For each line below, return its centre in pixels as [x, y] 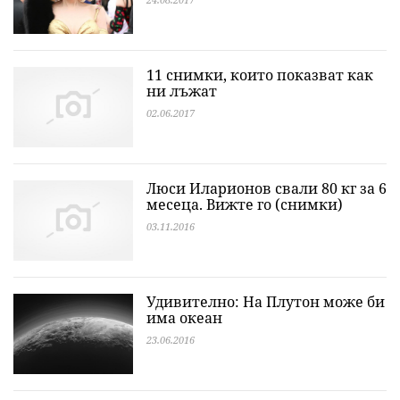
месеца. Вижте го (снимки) [245, 204]
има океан [184, 318]
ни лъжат [182, 91]
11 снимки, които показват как [260, 75]
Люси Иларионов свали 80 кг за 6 [267, 188]
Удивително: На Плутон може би [266, 302]
